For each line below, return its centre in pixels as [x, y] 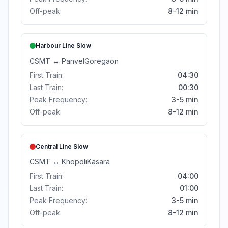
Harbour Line [55, 46]
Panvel [73, 61]
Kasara [98, 162]
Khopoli [74, 162]
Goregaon [102, 61]
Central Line [54, 146]
